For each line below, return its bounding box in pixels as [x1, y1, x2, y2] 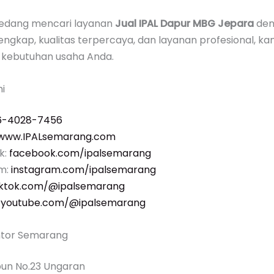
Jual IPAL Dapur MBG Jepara [115, 17, 254, 31]
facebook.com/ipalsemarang [9, 146, 151, 160]
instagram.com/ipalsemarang [11, 162, 156, 177]
